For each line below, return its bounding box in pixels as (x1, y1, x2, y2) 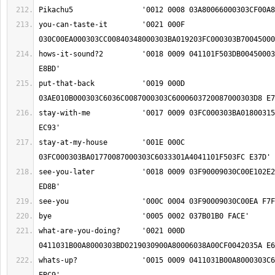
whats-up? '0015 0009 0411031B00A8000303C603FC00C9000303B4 (39, 256, 77, 265)
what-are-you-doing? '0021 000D (39, 227, 120, 235)
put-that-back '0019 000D (39, 79, 95, 88)
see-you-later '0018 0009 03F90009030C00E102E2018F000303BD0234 (39, 168, 95, 176)
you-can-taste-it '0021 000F (39, 20, 107, 29)
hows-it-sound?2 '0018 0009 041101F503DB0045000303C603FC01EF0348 (39, 50, 103, 58)
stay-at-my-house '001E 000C (39, 138, 107, 147)
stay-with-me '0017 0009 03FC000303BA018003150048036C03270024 (39, 109, 90, 117)
